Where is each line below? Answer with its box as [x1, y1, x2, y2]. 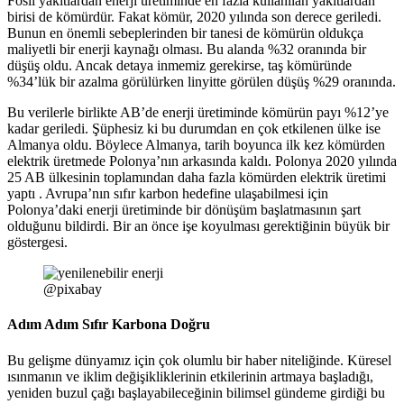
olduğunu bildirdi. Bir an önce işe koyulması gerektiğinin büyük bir [7, 218, 390, 234]
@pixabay [43, 281, 102, 298]
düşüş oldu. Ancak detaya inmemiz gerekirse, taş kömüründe [7, 58, 352, 74]
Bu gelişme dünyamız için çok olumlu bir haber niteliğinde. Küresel [7, 352, 391, 368]
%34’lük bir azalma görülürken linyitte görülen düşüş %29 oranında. [7, 74, 396, 90]
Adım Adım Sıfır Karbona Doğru [7, 317, 210, 333]
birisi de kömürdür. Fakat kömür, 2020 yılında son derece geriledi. [7, 9, 381, 25]
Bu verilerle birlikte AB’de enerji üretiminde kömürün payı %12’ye [7, 105, 389, 121]
